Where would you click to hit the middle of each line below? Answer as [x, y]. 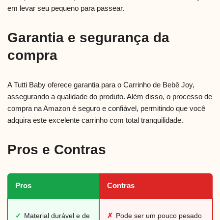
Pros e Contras [57, 150]
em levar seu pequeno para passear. [66, 8]
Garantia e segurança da [88, 38]
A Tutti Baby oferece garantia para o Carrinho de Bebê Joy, [101, 85]
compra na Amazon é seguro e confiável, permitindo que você [106, 109]
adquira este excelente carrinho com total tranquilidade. [95, 120]
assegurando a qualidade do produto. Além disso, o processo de [110, 97]
